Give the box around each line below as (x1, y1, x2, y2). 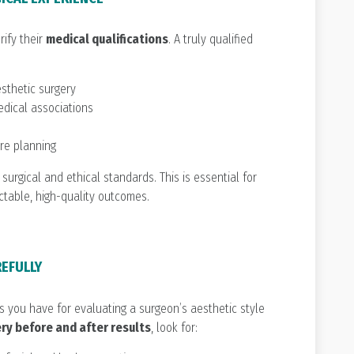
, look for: (151, 319, 198, 335)
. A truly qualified (168, 32, 253, 47)
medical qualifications (46, 32, 168, 47)
